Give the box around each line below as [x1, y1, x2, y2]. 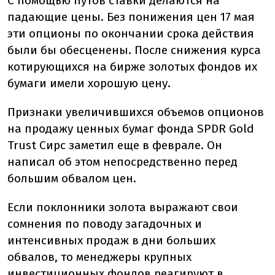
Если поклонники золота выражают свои [7, 200, 238, 214]
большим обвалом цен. [7, 171, 136, 185]
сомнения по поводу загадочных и [7, 217, 202, 231]
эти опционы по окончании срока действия [7, 26, 254, 41]
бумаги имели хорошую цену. [7, 76, 171, 90]
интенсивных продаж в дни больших [7, 233, 215, 247]
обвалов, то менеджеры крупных [7, 250, 192, 264]
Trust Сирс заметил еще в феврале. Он [7, 138, 222, 152]
